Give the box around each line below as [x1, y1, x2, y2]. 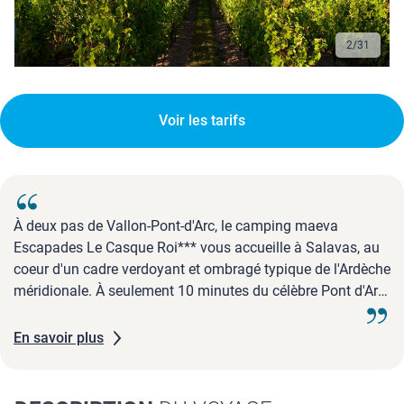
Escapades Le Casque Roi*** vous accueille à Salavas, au [14, 239, 380, 257]
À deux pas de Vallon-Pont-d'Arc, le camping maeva [14, 217, 338, 235]
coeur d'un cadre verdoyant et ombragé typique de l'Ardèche [14, 261, 390, 279]
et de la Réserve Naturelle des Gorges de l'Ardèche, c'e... [14, 304, 362, 322]
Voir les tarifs [159, 112, 245, 130]
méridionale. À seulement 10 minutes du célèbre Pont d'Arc [14, 282, 385, 300]
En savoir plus [14, 329, 104, 347]
